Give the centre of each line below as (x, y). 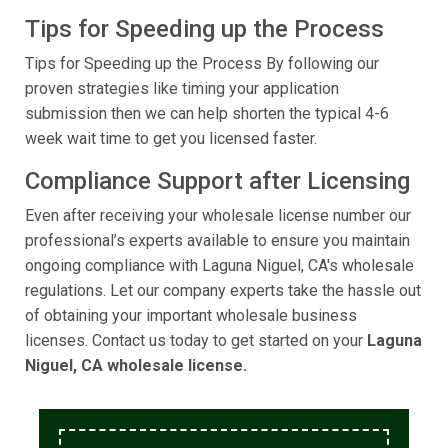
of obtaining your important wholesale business (191, 316)
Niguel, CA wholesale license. (136, 366)
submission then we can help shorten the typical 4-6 (207, 114)
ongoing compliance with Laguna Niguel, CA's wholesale (219, 266)
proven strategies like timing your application (182, 89)
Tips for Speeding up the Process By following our (202, 64)
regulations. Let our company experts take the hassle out (223, 291)
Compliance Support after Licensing (217, 181)
